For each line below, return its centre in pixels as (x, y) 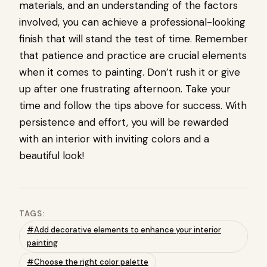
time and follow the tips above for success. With (133, 105)
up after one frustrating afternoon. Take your (125, 89)
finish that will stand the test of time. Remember (133, 38)
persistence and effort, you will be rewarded (124, 122)
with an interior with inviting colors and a (114, 139)
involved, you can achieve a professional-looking (132, 22)
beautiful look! (52, 155)
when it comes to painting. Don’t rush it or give (130, 72)
